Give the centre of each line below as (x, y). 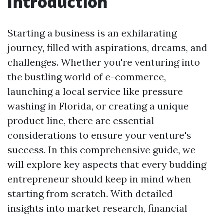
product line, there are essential (81, 120)
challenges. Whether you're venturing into (104, 62)
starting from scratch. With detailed (90, 193)
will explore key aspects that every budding (107, 164)
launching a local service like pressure (95, 91)
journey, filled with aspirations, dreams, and (107, 47)
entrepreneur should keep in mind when (99, 179)
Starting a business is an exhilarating (92, 33)
